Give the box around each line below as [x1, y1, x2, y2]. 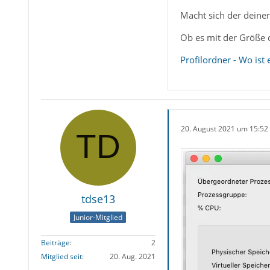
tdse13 [81, 192, 115, 207]
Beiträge [40, 237, 70, 248]
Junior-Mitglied [74, 212, 123, 222]
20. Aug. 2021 [109, 251, 155, 262]
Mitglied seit [40, 251, 82, 262]
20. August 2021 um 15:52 [180, 123, 268, 134]
